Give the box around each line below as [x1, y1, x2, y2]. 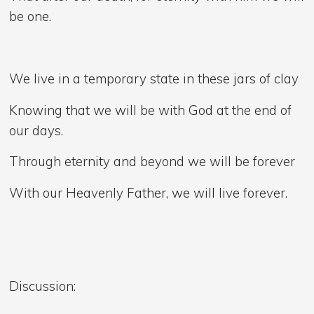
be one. [9, 7, 52, 25]
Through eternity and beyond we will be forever [9, 153, 296, 170]
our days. [9, 121, 64, 139]
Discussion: [9, 278, 76, 295]
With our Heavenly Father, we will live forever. [9, 184, 288, 201]
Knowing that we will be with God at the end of [9, 101, 292, 118]
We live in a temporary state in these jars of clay [9, 69, 299, 87]
